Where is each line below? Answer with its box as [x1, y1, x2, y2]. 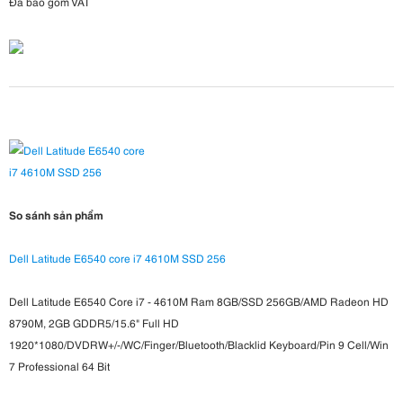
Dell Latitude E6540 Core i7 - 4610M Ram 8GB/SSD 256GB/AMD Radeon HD [9, 293, 389, 309]
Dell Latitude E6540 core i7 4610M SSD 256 [9, 250, 226, 266]
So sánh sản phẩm [9, 207, 103, 223]
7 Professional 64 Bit [9, 358, 110, 374]
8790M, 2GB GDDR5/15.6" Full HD [9, 315, 179, 331]
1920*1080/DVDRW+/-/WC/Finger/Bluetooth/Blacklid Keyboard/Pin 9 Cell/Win [9, 336, 389, 353]
